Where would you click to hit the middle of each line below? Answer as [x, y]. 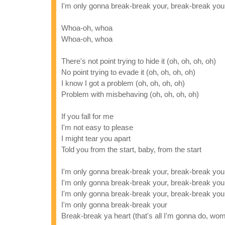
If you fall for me [87, 116]
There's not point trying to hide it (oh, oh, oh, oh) [139, 61]
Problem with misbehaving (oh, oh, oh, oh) [130, 94]
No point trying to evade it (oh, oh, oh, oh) [128, 72]
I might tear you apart [96, 138]
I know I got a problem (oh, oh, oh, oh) [123, 83]
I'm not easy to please [97, 127]
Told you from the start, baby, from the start [131, 149]
